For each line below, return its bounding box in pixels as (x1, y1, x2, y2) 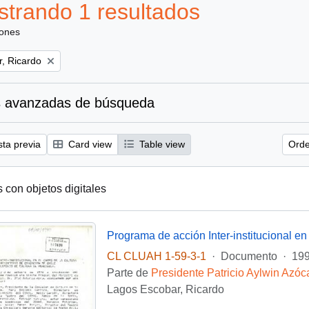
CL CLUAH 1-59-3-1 (106, 250, 206, 262)
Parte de (106, 267, 151, 279)
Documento (220, 250, 277, 262)
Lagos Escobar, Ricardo (106, 283, 224, 295)
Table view (137, 139, 185, 150)
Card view (66, 139, 112, 150)
